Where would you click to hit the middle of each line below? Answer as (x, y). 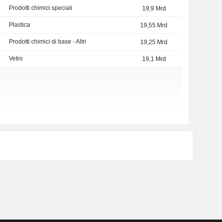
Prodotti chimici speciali (40, 8)
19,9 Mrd (154, 9)
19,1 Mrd (154, 59)
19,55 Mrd (154, 26)
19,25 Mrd (154, 42)
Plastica (19, 25)
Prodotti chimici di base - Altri (47, 42)
